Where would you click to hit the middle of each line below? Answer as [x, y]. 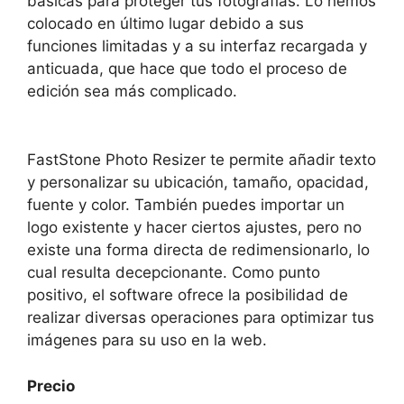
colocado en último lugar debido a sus [165, 23]
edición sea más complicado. [132, 91]
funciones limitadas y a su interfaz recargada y [197, 46]
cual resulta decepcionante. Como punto [174, 272]
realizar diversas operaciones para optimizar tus [201, 317]
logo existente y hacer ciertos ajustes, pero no [194, 227]
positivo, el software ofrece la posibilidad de [188, 295]
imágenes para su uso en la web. [147, 340]
